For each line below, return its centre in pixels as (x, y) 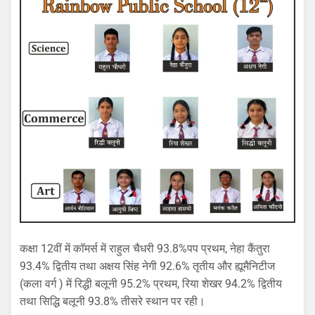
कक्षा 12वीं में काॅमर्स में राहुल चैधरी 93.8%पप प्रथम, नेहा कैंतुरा (145, 249)
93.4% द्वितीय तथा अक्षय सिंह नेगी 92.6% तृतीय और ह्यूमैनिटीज (147, 266)
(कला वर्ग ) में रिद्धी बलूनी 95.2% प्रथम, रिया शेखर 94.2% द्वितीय (151, 284)
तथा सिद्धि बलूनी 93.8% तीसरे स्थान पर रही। (112, 302)
